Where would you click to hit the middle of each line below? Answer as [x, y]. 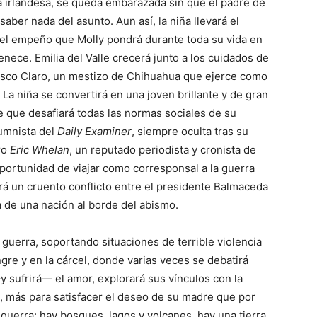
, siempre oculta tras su [190, 132]
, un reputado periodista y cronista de [163, 150]
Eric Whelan [40, 150]
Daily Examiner [94, 132]
